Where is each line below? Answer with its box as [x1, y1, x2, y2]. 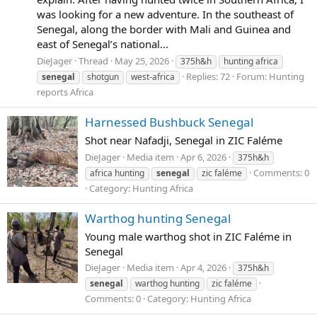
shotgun [87, 70, 119, 83]
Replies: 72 [186, 69, 230, 83]
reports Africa [37, 85, 93, 98]
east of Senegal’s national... [37, 37, 168, 52]
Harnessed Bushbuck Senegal [85, 114, 253, 131]
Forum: [236, 69, 269, 83]
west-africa [131, 70, 175, 83]
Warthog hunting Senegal [85, 209, 231, 226]
